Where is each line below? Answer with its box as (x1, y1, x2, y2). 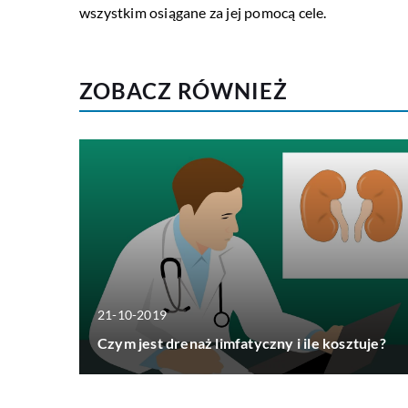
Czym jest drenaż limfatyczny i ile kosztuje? (97, 333, 386, 352)
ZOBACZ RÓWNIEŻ (79, 77, 288, 105)
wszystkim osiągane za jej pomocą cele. (79, 4, 327, 22)
